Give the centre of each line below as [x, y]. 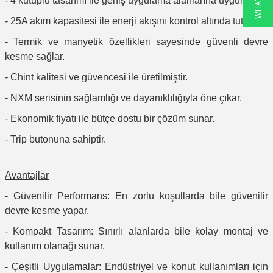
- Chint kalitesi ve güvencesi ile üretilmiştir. [96, 77]
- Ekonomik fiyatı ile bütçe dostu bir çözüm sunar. [110, 119]
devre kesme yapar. [47, 211]
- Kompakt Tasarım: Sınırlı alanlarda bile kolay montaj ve [136, 231]
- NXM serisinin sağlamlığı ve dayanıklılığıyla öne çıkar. [123, 98]
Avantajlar [27, 175]
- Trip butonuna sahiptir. [55, 139]
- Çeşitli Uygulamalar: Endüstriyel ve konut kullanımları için [136, 267]
